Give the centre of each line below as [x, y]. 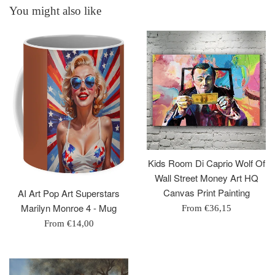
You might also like [55, 11]
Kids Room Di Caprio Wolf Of [206, 163]
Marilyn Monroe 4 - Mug [69, 208]
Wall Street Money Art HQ [206, 178]
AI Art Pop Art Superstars [69, 193]
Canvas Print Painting [206, 193]
